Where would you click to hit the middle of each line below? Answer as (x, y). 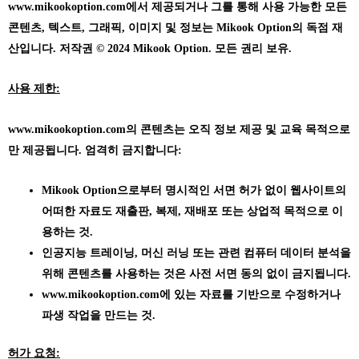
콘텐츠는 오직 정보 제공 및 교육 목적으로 (244, 129)
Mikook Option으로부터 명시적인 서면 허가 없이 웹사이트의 (194, 191)
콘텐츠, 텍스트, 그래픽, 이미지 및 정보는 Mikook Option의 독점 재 (175, 27)
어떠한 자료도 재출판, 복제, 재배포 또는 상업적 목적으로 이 (192, 212)
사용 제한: (34, 89)
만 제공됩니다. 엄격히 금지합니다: (95, 150)
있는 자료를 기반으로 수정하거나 (256, 295)
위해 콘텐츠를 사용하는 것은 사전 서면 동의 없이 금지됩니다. (196, 274)
